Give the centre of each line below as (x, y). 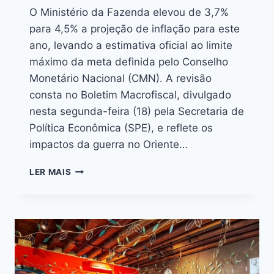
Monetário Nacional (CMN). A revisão (120, 79)
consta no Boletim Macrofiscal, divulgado (130, 95)
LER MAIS (50, 172)
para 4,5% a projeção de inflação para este (135, 29)
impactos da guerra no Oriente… (109, 145)
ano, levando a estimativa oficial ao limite (131, 46)
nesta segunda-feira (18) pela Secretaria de (137, 112)
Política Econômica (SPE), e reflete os (121, 128)
